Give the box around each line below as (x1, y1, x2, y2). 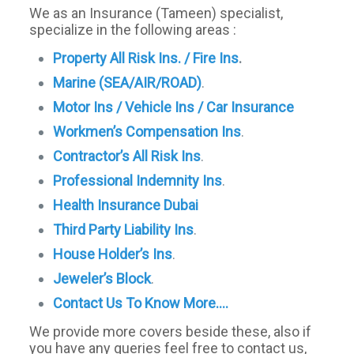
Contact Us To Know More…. (53, 295, 229, 311)
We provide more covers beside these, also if (29, 323, 312, 340)
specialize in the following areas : (29, 21, 237, 38)
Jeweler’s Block (53, 270, 152, 287)
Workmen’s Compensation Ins (53, 123, 242, 140)
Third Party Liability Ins (53, 221, 194, 238)
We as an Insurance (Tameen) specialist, (29, 5, 284, 21)
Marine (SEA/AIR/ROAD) (53, 74, 202, 91)
